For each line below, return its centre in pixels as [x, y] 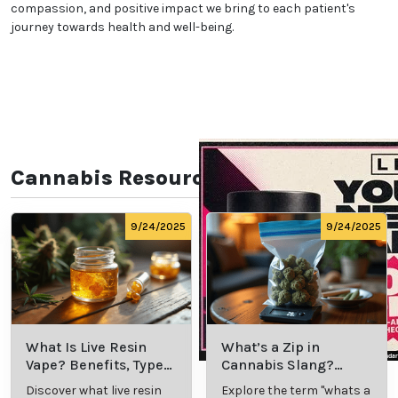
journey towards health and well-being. [122, 28]
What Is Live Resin [86, 347]
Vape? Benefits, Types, [100, 365]
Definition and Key [283, 383]
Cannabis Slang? [278, 365]
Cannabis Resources [119, 178]
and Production [77, 383]
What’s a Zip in [271, 347]
